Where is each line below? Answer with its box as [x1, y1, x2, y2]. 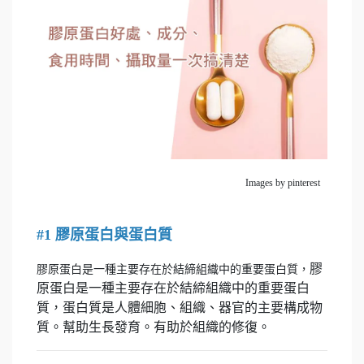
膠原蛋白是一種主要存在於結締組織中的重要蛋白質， [37, 263, 310, 276]
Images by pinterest [245, 177, 327, 189]
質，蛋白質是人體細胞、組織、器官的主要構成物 [37, 301, 323, 315]
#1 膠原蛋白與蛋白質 [37, 227, 172, 244]
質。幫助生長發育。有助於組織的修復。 [37, 320, 271, 335]
